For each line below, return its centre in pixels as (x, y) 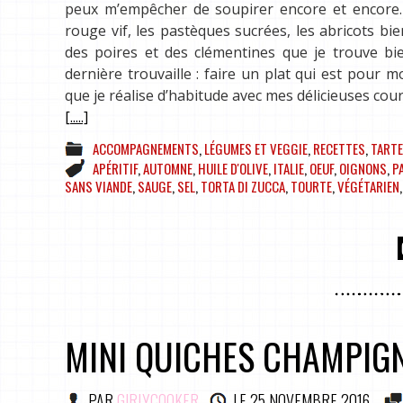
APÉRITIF (115, 168)
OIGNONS (363, 168)
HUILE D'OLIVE (233, 168)
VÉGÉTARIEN (368, 186)
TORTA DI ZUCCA (243, 186)
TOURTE (311, 186)
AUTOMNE (168, 168)
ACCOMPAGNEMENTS (146, 148)
